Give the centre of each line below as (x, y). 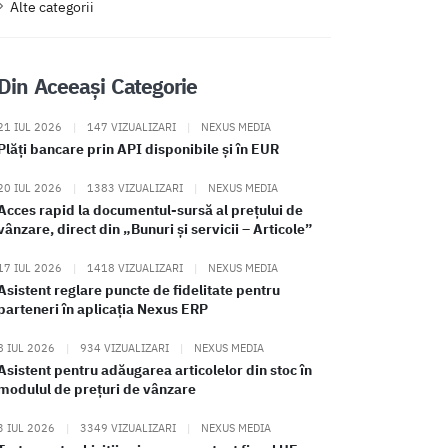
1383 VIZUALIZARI (135, 188)
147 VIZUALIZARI (131, 127)
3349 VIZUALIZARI (128, 428)
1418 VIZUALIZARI (135, 268)
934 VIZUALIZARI (124, 348)
